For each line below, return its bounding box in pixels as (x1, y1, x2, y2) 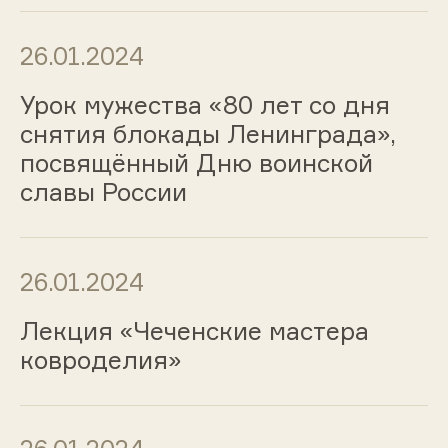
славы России (19, 177, 187, 208)
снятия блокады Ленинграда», (19, 119, 396, 150)
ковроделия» (19, 344, 182, 375)
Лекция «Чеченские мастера (19, 315, 369, 346)
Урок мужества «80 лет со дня (19, 90, 390, 121)
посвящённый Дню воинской (19, 148, 373, 179)
